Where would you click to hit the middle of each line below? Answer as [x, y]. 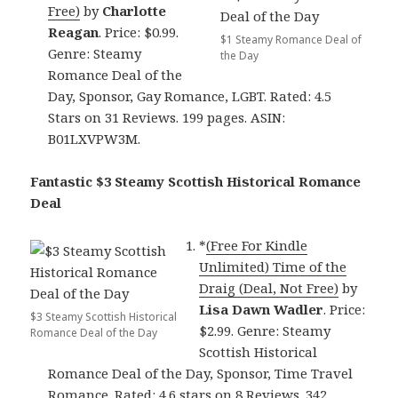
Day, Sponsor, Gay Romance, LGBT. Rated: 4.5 [190, 96]
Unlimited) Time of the [273, 266]
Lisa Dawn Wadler [262, 309]
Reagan [74, 32]
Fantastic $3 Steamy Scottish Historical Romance [196, 181]
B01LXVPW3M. [95, 138]
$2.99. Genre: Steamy [265, 330]
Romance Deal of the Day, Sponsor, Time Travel [201, 373]
